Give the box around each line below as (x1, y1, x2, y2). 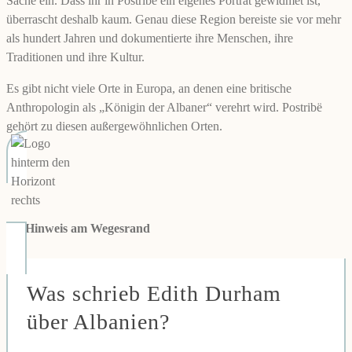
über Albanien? (27, 310, 170, 335)
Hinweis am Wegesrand (25, 221, 150, 235)
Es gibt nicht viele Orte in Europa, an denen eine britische (6, 81, 291, 95)
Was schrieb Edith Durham (27, 281, 281, 306)
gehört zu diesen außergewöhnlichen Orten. (6, 119, 222, 133)
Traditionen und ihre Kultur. (6, 49, 145, 64)
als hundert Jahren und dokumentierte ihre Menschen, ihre (6, 31, 293, 45)
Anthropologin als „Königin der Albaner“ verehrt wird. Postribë (6, 100, 322, 114)
